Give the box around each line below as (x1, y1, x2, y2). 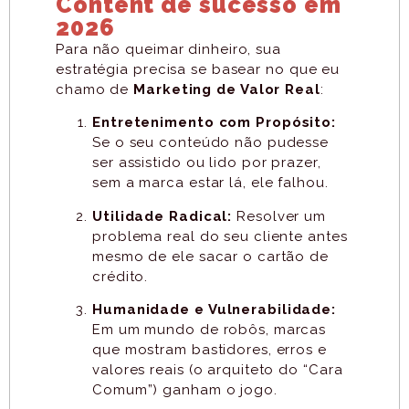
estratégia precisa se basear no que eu (56, 61, 341, 79)
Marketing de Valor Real (133, 81, 320, 99)
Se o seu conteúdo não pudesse (92, 134, 330, 152)
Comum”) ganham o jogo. (92, 382, 278, 399)
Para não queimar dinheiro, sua (56, 41, 281, 58)
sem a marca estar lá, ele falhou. (92, 174, 329, 192)
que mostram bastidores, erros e (92, 341, 327, 359)
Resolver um (232, 207, 327, 225)
